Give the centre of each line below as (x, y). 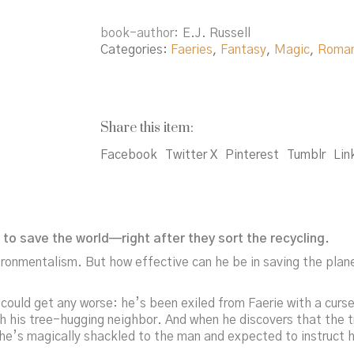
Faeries (192, 49)
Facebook (129, 154)
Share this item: (147, 128)
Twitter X (191, 154)
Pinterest (252, 154)
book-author (137, 33)
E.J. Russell (217, 33)
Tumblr (306, 154)
